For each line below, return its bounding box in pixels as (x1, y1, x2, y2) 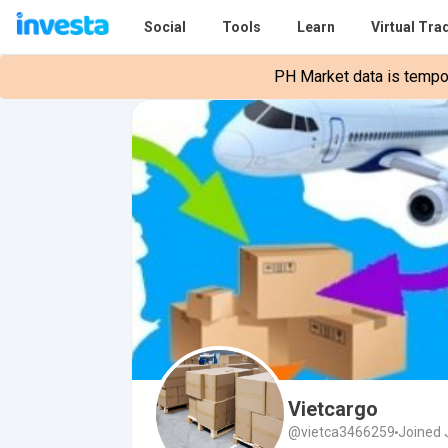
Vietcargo (288, 397, 378, 421)
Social (143, 18, 186, 35)
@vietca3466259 (288, 424, 395, 440)
